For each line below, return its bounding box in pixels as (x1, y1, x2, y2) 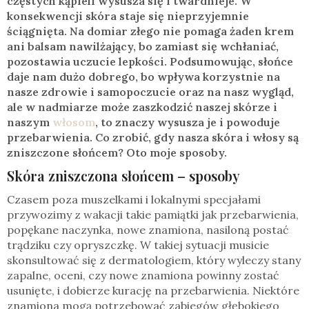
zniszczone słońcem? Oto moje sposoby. (7, 146, 227, 160)
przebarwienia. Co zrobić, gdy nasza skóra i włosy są (7, 130, 299, 145)
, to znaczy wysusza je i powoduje (95, 115, 280, 130)
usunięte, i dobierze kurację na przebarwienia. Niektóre (7, 283, 299, 298)
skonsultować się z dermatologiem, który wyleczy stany (7, 253, 301, 268)
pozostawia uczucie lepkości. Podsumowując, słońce (7, 54, 293, 69)
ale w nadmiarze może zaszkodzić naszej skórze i (7, 100, 277, 114)
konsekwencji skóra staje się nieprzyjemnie (7, 9, 249, 23)
